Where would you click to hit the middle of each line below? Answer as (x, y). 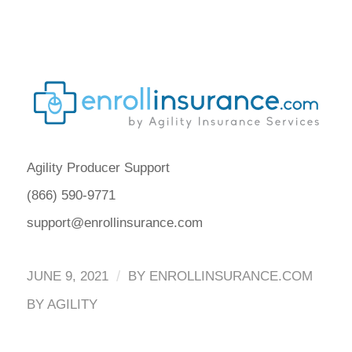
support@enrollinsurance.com (114, 223)
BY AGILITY (62, 304)
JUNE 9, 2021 (67, 276)
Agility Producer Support (98, 168)
